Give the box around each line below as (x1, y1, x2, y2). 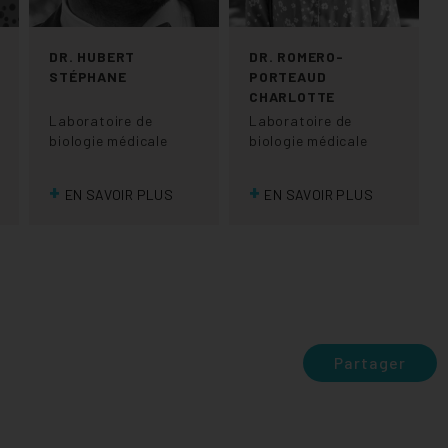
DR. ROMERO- (249, 48, 344, 66)
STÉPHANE (49, 68, 127, 86)
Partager (334, 353, 407, 373)
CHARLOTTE (249, 88, 336, 106)
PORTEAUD (249, 68, 327, 86)
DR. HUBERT (49, 48, 136, 66)
